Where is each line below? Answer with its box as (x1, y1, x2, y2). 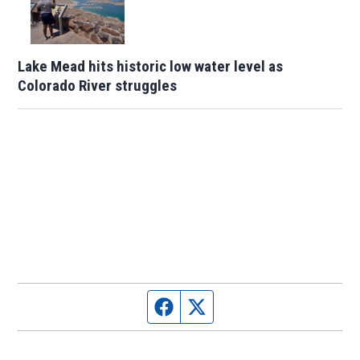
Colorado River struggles (18, 76, 178, 95)
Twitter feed (206, 297, 270, 313)
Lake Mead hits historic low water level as (18, 56, 284, 76)
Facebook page (173, 297, 252, 313)
